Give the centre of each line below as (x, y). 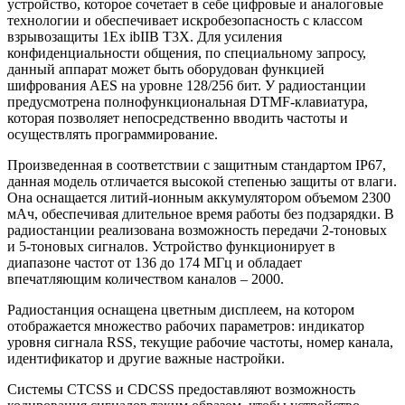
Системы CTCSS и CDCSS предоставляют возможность (181, 389)
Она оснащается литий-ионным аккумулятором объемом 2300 (199, 197)
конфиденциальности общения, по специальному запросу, (187, 52)
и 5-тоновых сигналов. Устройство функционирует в (171, 246)
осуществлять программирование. (113, 134)
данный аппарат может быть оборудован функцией (166, 69)
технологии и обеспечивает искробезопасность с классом (185, 20)
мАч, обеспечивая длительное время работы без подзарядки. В (201, 213)
